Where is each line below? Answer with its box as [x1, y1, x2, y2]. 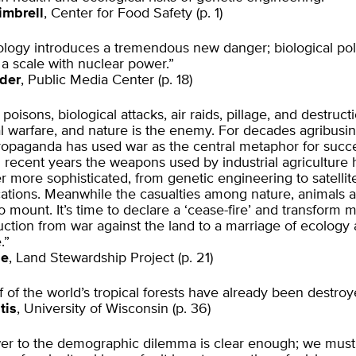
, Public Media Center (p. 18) [21, 73, 192, 87]
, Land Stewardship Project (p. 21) [9, 251, 213, 265]
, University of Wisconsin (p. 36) [17, 302, 211, 316]
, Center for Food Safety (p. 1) [44, 6, 222, 21]
